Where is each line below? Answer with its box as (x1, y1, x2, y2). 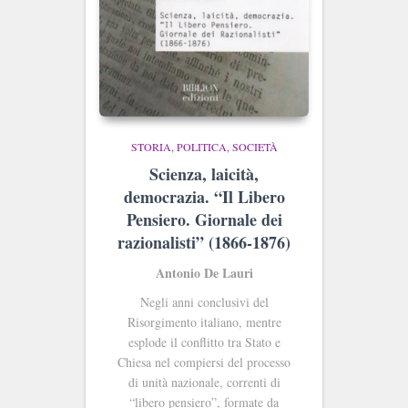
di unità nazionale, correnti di (127, 373, 280, 392)
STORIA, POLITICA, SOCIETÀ (130, 139, 278, 155)
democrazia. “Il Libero (123, 185, 285, 209)
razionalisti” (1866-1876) (117, 230, 291, 255)
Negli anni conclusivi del (139, 293, 269, 311)
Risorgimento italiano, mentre (127, 313, 281, 331)
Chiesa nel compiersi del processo (117, 353, 291, 372)
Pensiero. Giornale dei (126, 208, 282, 232)
